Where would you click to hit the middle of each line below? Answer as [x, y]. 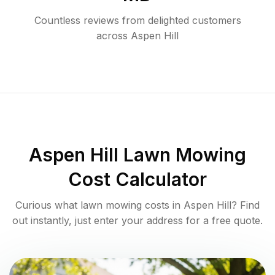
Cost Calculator [137, 180]
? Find [246, 205]
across [112, 36]
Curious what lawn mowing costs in [99, 205]
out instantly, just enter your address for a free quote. [137, 221]
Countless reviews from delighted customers [137, 21]
